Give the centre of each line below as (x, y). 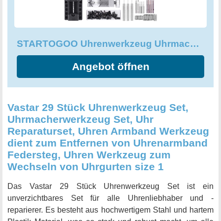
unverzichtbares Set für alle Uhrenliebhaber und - (110, 198)
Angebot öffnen (110, 67)
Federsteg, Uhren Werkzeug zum (89, 155)
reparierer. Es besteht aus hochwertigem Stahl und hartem (110, 210)
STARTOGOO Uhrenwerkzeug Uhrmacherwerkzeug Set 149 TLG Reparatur (195, 44)
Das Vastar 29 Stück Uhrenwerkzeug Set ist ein (110, 186)
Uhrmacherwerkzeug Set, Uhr (80, 119)
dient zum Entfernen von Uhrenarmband (108, 143)
